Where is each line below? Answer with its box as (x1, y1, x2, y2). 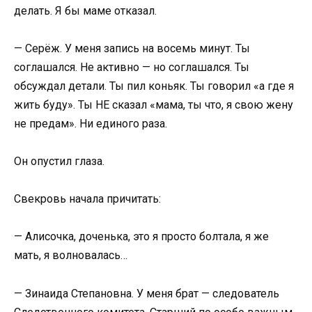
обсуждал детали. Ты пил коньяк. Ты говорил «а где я (14, 79, 294, 93)
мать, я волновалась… (14, 249, 127, 263)
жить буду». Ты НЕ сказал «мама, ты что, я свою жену (14, 97, 293, 111)
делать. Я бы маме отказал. (14, 3, 157, 17)
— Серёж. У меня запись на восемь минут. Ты (14, 41, 250, 55)
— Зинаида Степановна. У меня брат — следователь (14, 286, 279, 300)
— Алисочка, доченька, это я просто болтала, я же (14, 230, 269, 244)
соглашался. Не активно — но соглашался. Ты (14, 60, 249, 74)
